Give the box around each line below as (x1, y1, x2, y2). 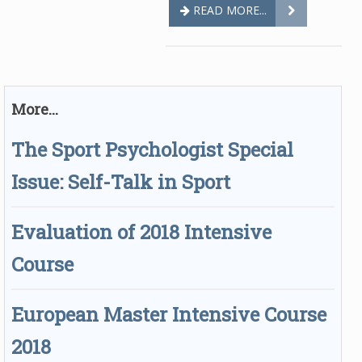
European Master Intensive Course (11, 301, 326, 327)
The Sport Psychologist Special (11, 137, 293, 162)
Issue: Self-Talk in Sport (11, 169, 230, 195)
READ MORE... (190, 2, 267, 18)
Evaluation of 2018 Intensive (11, 219, 271, 245)
